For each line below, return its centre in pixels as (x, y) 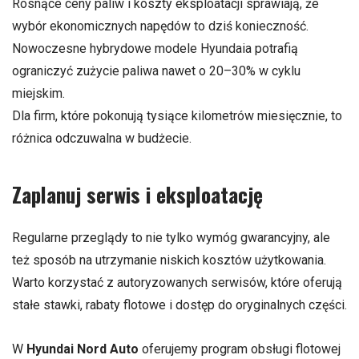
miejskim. (38, 94)
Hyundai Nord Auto (83, 349)
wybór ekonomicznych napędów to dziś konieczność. (160, 26)
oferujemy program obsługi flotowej (240, 349)
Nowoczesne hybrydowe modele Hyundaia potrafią (155, 49)
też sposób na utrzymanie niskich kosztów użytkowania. (169, 260)
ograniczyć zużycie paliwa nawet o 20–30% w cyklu (156, 71)
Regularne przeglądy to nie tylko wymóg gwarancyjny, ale (171, 237)
